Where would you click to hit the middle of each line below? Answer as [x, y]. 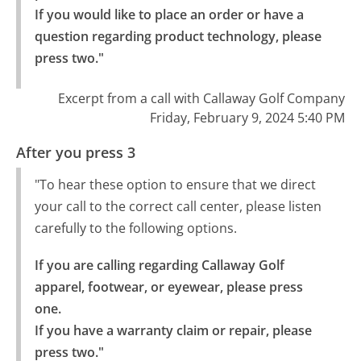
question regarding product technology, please [178, 36]
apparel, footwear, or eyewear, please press [168, 286]
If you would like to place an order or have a [169, 15]
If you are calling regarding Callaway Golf [159, 265]
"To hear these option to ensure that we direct [175, 184]
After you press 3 [76, 153]
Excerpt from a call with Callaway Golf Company [201, 98]
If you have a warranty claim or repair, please [173, 330]
